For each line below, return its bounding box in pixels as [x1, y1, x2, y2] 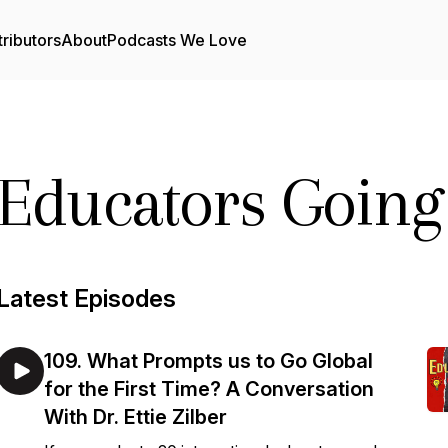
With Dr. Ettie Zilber [44, 405, 227, 429]
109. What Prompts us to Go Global [44, 349, 373, 373]
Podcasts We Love [107, 30, 247, 50]
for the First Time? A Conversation [44, 377, 374, 401]
